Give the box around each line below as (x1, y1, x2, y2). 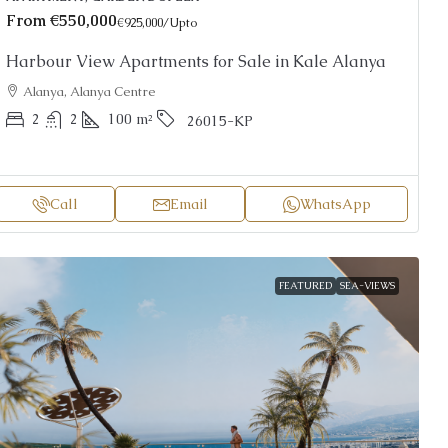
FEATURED (279, 279, 332, 293)
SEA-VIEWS (340, 279, 395, 293)
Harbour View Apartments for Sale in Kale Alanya (5, 51, 386, 73)
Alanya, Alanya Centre (22, 83, 156, 101)
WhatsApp (299, 195, 371, 214)
